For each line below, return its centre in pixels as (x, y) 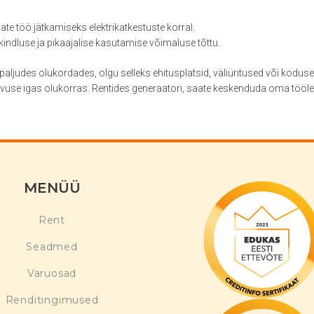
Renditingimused (52, 300)
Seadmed (52, 247)
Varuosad (52, 273)
